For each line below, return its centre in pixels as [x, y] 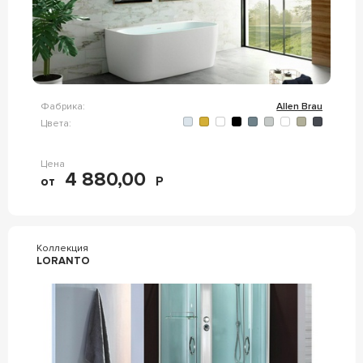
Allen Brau [300, 107]
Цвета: [56, 123]
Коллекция [62, 248]
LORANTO [63, 261]
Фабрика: [62, 107]
